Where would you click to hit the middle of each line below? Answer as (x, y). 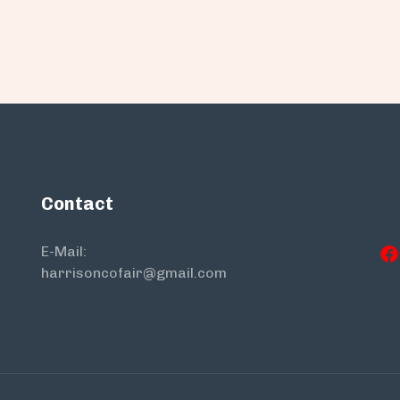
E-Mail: (64, 251)
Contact (77, 204)
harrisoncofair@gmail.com (134, 273)
